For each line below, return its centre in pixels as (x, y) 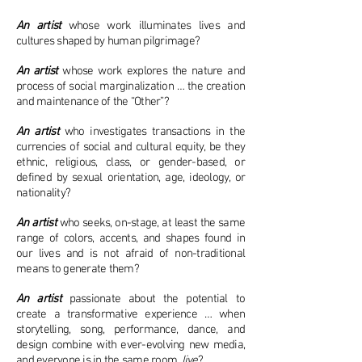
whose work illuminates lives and (157, 26)
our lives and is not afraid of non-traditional (130, 254)
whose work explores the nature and (152, 71)
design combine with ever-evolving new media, (130, 345)
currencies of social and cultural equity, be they (130, 147)
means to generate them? (78, 269)
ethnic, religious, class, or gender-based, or (130, 162)
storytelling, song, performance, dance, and (130, 330)
